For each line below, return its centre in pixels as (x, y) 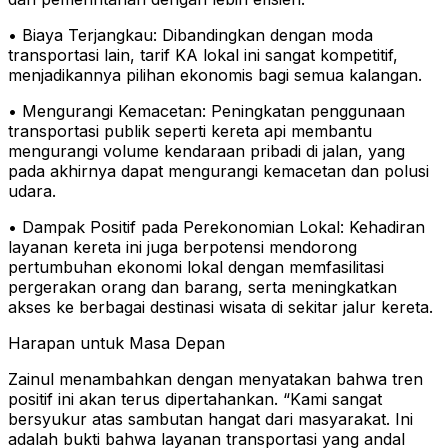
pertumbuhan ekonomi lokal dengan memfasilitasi (196, 267)
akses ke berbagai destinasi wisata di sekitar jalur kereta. (220, 307)
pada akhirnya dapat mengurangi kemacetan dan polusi (218, 171)
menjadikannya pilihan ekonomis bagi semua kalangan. (215, 75)
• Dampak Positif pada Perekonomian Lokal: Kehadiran (216, 227)
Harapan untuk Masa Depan (116, 343)
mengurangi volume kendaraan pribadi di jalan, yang (206, 151)
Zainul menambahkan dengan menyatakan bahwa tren (215, 379)
